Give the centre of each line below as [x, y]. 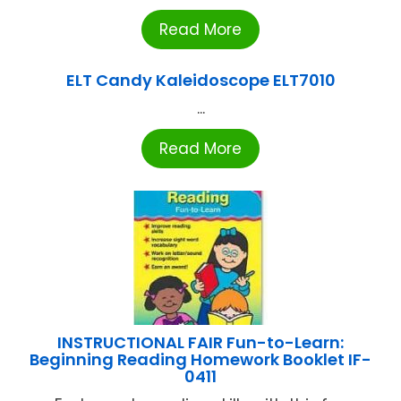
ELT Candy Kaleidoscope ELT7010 [200, 81]
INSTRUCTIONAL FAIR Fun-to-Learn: [200, 343]
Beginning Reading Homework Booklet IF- [200, 360]
